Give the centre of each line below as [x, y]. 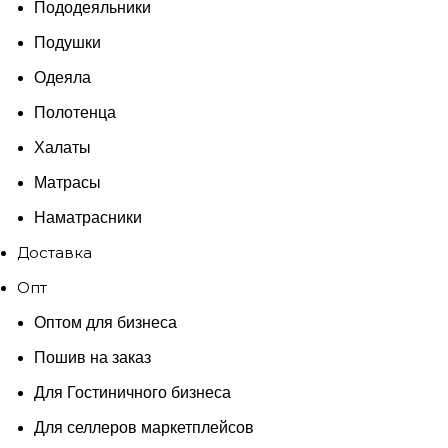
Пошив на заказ [92, 357]
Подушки [67, 42]
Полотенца [75, 112]
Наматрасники [88, 217]
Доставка [54, 252]
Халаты [62, 147]
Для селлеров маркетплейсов [144, 427]
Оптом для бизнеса [105, 322]
